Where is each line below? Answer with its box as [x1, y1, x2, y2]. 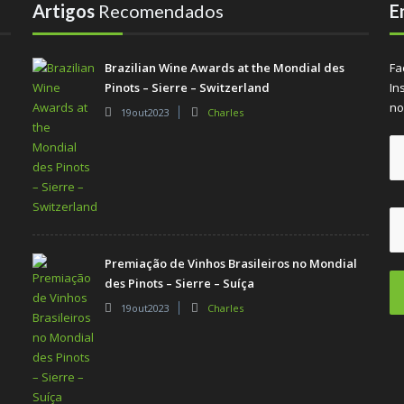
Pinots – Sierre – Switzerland [104, 78, 270, 96]
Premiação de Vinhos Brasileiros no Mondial [104, 254, 357, 271]
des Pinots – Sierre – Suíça [104, 274, 254, 291]
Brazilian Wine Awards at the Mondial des [104, 59, 344, 76]
